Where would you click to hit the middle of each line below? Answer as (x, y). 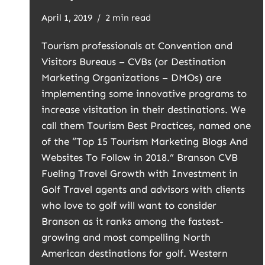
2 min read (128, 18)
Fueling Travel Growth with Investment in (140, 173)
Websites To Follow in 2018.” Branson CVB (140, 157)
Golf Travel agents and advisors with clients (143, 189)
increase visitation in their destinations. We (143, 109)
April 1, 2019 (67, 18)
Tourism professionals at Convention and (137, 46)
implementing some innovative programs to (144, 93)
